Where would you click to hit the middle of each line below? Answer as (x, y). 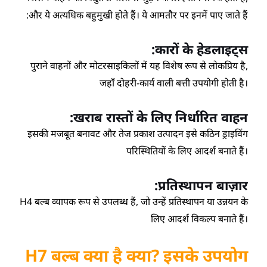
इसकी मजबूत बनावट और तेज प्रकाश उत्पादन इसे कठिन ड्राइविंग (137, 134)
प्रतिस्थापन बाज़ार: (203, 185)
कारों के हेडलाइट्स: (201, 49)
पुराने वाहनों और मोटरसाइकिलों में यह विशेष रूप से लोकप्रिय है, (139, 66)
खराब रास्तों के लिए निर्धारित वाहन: (160, 117)
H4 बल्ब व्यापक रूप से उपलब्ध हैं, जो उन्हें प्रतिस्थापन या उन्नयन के (133, 202)
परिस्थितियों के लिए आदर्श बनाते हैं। (187, 151)
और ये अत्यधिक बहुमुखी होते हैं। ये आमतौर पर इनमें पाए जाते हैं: (138, 15)
